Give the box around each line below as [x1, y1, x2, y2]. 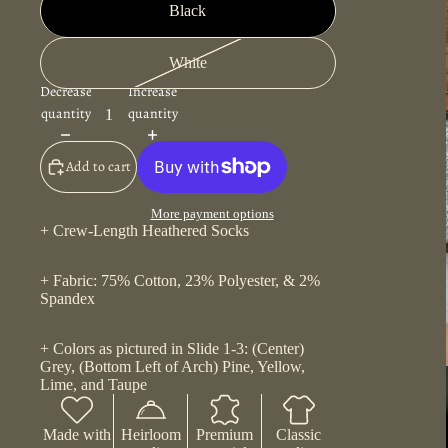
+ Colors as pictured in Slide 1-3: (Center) [40, 340, 304, 358]
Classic [276, 426, 322, 444]
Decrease [40, 81, 92, 101]
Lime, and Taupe [40, 376, 147, 394]
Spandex [40, 290, 95, 308]
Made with [42, 426, 111, 444]
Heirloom [120, 426, 181, 444]
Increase [128, 81, 177, 101]
